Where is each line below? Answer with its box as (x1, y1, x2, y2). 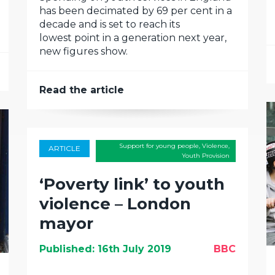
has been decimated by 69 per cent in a (39, 5, 232, 17)
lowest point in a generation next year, (39, 32, 227, 44)
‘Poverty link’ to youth (39, 174, 225, 194)
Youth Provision (182, 152, 230, 160)
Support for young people (119, 142, 199, 150)
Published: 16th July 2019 (39, 243, 171, 255)
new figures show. (39, 45, 128, 57)
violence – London (39, 194, 191, 214)
